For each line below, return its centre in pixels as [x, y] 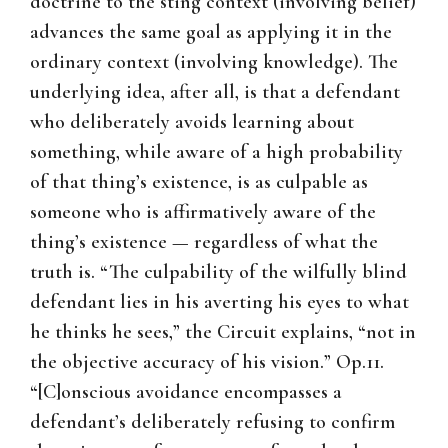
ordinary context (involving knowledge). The [214, 62]
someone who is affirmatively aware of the [203, 212]
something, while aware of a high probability [216, 152]
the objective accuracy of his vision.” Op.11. [207, 362]
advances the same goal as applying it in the [211, 32]
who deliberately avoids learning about [192, 122]
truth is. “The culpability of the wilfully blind [218, 272]
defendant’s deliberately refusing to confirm [212, 422]
